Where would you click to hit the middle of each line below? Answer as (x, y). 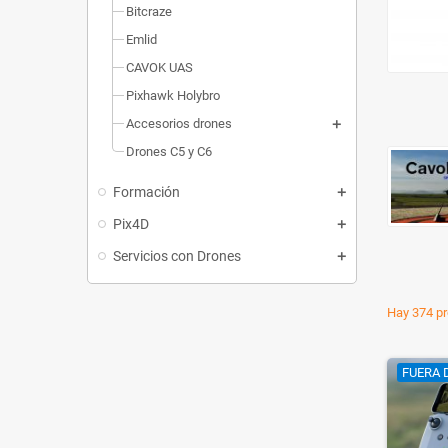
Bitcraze (149, 12)
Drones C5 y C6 (169, 152)
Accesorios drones (179, 124)
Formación (146, 192)
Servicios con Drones (177, 256)
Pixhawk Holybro (173, 96)
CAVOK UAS (159, 68)
